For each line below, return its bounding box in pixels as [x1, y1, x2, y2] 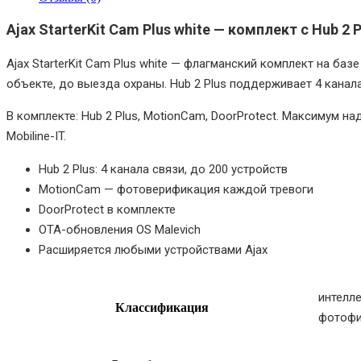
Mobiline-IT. [6, 129, 66, 144]
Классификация [115, 301, 209, 315]
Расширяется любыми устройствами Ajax [39, 243, 268, 258]
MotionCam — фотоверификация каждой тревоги [39, 182, 313, 197]
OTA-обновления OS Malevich [39, 222, 201, 238]
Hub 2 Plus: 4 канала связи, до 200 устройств [39, 162, 288, 177]
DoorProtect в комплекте [39, 202, 176, 218]
